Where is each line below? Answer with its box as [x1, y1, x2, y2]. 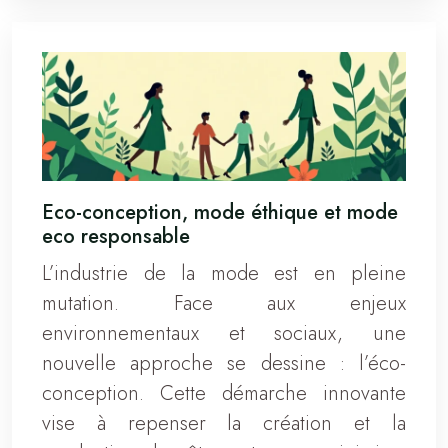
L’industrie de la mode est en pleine [42, 258, 406, 288]
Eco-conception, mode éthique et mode [42, 197, 398, 227]
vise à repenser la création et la [42, 408, 406, 438]
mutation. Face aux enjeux [42, 288, 406, 318]
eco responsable [42, 221, 190, 251]
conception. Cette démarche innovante [42, 378, 406, 408]
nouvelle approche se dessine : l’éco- [42, 348, 406, 378]
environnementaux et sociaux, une [42, 318, 406, 348]
